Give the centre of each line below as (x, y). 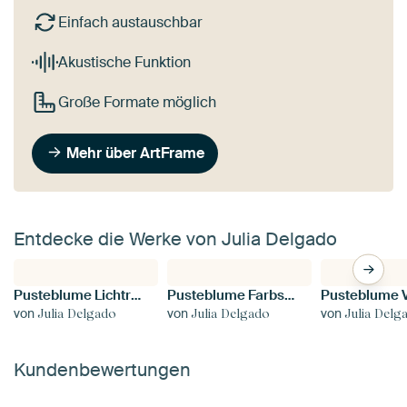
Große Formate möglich (137, 102)
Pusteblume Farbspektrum (290, 295)
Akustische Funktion (124, 62)
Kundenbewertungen (102, 369)
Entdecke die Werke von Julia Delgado (175, 238)
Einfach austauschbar (130, 23)
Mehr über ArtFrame (136, 153)
